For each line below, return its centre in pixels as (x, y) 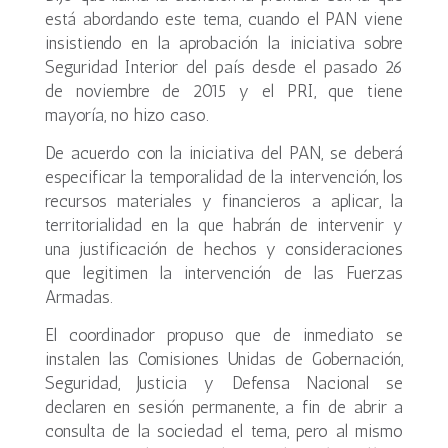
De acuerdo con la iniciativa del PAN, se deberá (224, 153)
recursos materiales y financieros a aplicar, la (224, 201)
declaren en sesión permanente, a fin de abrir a (224, 407)
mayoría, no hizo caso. (126, 115)
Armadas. (78, 297)
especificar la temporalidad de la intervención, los (224, 177)
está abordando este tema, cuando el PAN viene (224, 19)
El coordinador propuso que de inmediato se (224, 335)
